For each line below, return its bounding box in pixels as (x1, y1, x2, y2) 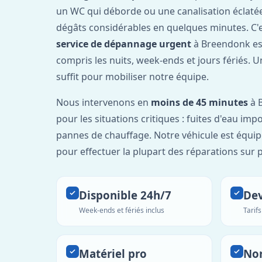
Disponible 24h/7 (79, 187, 171, 202)
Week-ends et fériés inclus (79, 205, 164, 215)
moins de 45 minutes (151, 95, 248, 109)
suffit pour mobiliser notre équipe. (56, 70, 209, 83)
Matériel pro (79, 246, 147, 261)
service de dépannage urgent (56, 37, 191, 50)
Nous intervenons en (56, 95, 151, 109)
